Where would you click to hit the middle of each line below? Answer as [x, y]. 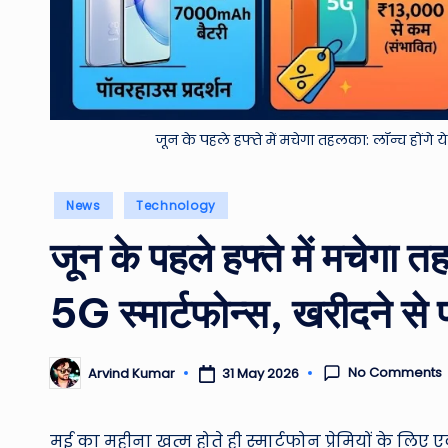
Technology [176, 206]
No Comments [395, 373]
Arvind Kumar [131, 373]
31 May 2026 [260, 373]
